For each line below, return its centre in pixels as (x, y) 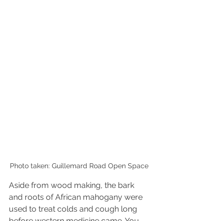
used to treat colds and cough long (74, 209)
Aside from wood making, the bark (73, 185)
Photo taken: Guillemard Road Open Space (79, 166)
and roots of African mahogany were (77, 197)
